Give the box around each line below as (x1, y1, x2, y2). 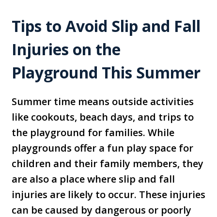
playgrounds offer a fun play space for (12, 141, 193, 155)
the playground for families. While (12, 126, 174, 139)
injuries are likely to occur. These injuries (12, 188, 205, 201)
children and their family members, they (12, 157, 203, 170)
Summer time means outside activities (12, 95, 194, 108)
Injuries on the (12, 39, 121, 60)
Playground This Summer (12, 62, 201, 83)
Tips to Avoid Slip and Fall (12, 15, 201, 37)
